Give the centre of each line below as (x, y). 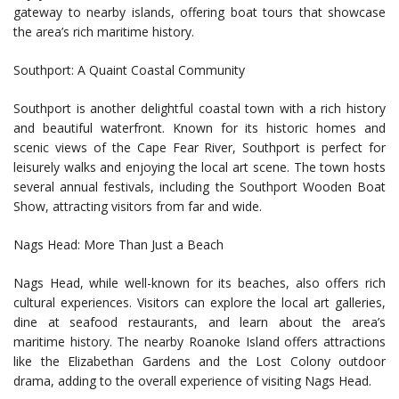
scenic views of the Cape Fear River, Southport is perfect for (199, 148)
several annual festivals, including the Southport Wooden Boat (199, 187)
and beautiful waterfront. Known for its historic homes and (199, 128)
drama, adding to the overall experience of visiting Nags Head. (192, 381)
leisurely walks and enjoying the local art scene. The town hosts (199, 167)
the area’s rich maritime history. (104, 32)
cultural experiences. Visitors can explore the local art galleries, (199, 303)
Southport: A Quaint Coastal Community (129, 70)
